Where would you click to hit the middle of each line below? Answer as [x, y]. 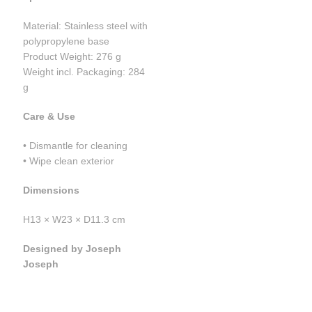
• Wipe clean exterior [69, 161]
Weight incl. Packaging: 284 [84, 72]
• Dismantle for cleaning [76, 146]
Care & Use [49, 116]
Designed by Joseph [72, 249]
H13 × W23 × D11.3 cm [75, 219]
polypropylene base [67, 41]
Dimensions [52, 190]
